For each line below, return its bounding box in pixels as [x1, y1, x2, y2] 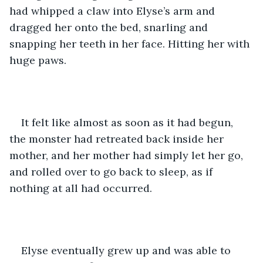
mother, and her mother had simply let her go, [9, 148, 246, 162]
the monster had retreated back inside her [9, 131, 227, 146]
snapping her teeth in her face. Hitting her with [9, 36, 252, 50]
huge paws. [9, 53, 69, 67]
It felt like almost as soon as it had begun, [21, 115, 236, 129]
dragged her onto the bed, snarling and [9, 20, 211, 34]
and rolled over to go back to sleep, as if [9, 164, 215, 178]
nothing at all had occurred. [9, 181, 155, 195]
